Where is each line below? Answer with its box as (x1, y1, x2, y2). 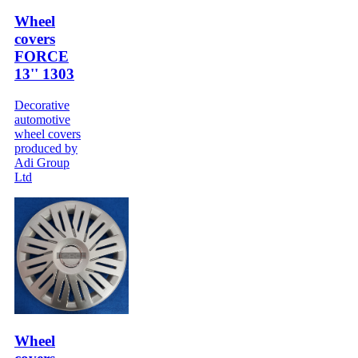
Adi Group (14, 156, 70, 170)
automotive (14, 113, 70, 127)
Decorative (14, 98, 70, 113)
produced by (14, 141, 78, 156)
